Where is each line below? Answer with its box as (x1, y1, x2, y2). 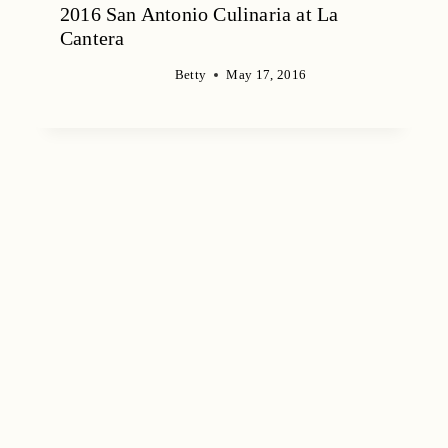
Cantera (60, 26, 125, 49)
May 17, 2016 (226, 67, 307, 82)
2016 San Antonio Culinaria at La (60, 2, 339, 25)
